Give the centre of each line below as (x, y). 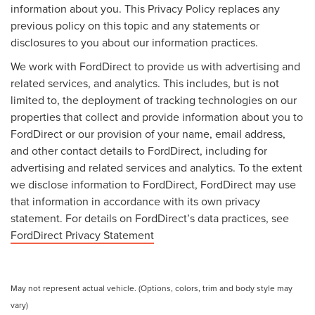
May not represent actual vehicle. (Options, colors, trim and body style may (152, 288)
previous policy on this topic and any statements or (135, 25)
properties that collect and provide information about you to (157, 116)
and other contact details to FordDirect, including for (139, 150)
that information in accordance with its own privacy (135, 201)
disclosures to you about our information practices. (134, 42)
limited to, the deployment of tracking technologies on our (154, 99)
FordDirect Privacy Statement (82, 234)
